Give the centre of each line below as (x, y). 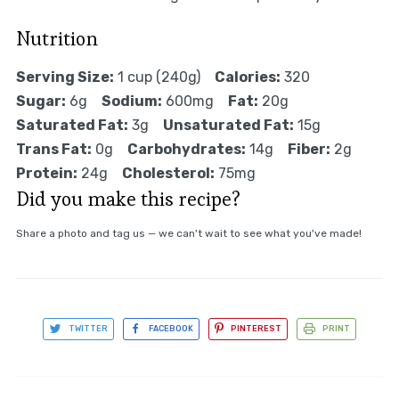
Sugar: (41, 102)
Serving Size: (65, 77)
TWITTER (88, 329)
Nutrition (57, 39)
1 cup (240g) (159, 77)
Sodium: (131, 102)
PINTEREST (256, 329)
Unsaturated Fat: (228, 126)
